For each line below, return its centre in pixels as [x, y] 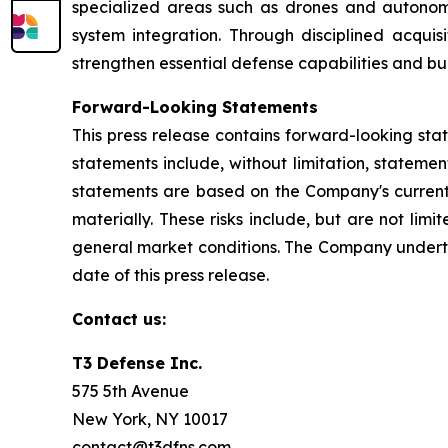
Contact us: [119, 319]
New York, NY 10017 [150, 419]
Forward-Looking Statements [195, 107]
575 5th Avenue [130, 391]
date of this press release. [170, 275]
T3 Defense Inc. [137, 363]
